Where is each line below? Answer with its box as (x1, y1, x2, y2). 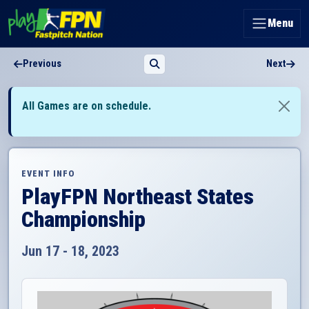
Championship (21, 206, 146, 232)
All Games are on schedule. (22, 99, 151, 112)
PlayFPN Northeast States (21, 183, 254, 210)
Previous (23, 58, 61, 70)
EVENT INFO (21, 168, 75, 179)
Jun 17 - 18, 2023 (21, 243, 119, 259)
